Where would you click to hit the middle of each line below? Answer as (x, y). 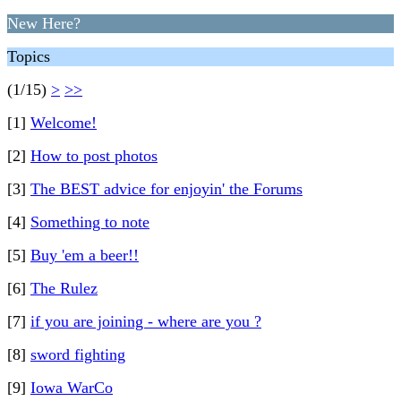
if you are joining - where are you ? (146, 321)
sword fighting (78, 354)
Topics (29, 56)
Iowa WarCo (72, 388)
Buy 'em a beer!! (85, 255)
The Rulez (64, 288)
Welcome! (64, 123)
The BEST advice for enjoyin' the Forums (166, 189)
